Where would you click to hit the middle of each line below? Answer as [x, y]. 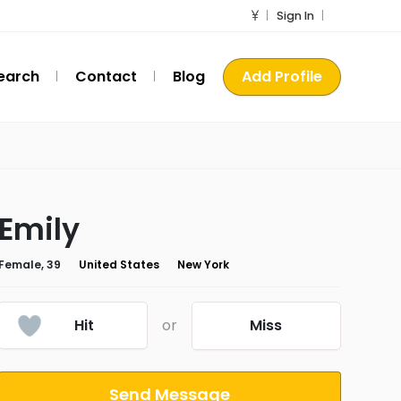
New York [203, 264]
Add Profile [282, 77]
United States [119, 264]
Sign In [295, 16]
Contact [106, 77]
